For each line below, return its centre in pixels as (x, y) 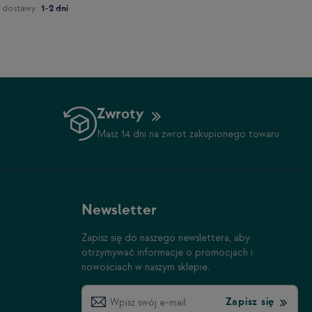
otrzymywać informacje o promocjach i (167, 253)
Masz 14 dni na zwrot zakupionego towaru (188, 134)
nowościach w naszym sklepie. (146, 267)
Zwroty (120, 114)
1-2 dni (55, 9)
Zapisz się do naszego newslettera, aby (166, 238)
